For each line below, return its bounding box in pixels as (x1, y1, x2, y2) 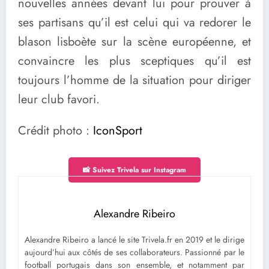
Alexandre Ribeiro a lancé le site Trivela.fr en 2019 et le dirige (25, 233, 244, 246)
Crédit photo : (18, 121, 93, 139)
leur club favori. (18, 91, 100, 109)
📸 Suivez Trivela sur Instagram (83, 164, 186, 175)
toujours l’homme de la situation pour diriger (18, 71, 251, 89)
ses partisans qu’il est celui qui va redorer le (18, 14, 251, 32)
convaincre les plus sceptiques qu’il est (18, 52, 251, 70)
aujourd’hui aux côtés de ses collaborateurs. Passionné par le (25, 246, 244, 258)
